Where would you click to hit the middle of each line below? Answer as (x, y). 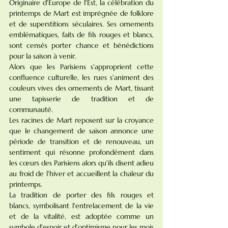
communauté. (31, 109)
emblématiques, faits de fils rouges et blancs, (81, 35)
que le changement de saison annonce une (81, 131)
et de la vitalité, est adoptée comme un (81, 216)
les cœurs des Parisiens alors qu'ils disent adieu (81, 163)
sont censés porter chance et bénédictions (81, 45)
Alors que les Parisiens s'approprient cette (81, 67)
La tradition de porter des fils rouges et (81, 195)
